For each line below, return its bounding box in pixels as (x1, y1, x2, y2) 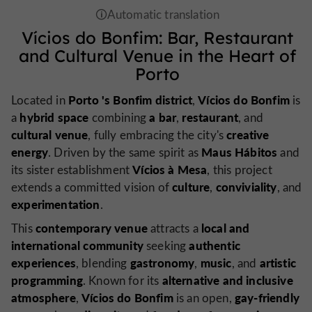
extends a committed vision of (11, 179, 173, 196)
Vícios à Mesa (132, 161, 208, 178)
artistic (259, 253, 296, 271)
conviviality (215, 178, 277, 196)
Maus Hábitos (201, 143, 278, 161)
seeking (143, 237, 189, 253)
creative (226, 126, 270, 143)
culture (172, 178, 210, 196)
